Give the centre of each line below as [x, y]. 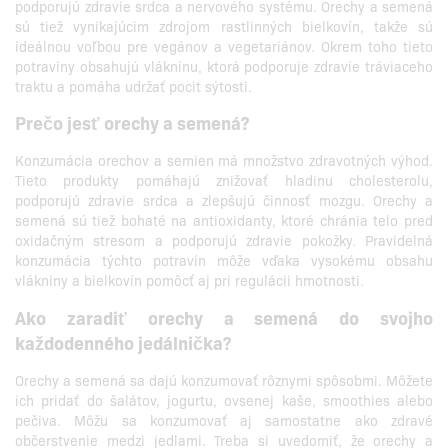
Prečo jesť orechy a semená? [132, 123]
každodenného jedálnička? [123, 343]
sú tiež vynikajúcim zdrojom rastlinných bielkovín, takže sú [224, 25]
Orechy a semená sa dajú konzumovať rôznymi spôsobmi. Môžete [224, 380]
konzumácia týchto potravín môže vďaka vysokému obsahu [224, 260]
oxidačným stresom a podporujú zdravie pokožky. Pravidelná [224, 240]
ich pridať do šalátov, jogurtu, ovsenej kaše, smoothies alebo [224, 400]
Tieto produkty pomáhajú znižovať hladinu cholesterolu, [224, 180]
